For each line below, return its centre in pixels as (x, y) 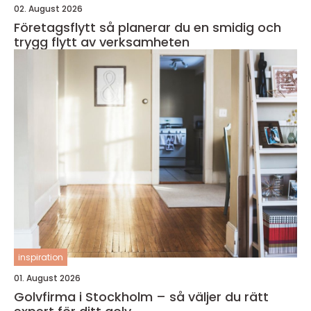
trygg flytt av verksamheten (102, 42)
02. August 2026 (48, 8)
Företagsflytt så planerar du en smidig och (57, 27)
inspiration (41, 257)
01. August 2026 (47, 278)
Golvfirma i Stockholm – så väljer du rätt (141, 296)
